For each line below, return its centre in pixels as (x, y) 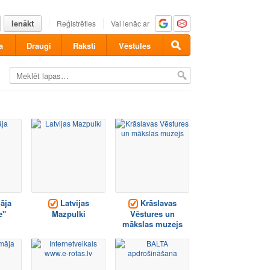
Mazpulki (68, 214)
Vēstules (135, 46)
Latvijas (73, 203)
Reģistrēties (76, 23)
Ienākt (23, 23)
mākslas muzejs (152, 224)
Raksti (84, 46)
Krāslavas (157, 203)
